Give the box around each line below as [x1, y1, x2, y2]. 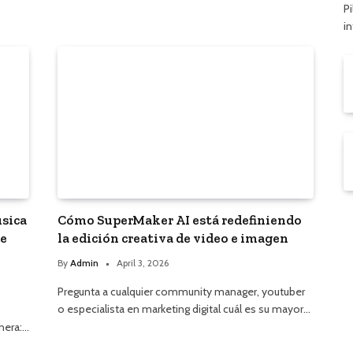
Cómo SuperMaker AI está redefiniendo [58, 212, 302, 229]
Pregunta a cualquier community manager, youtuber [58, 284, 305, 299]
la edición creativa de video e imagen [58, 230, 288, 247]
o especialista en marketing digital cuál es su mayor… [58, 302, 310, 317]
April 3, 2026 [117, 257, 169, 269]
